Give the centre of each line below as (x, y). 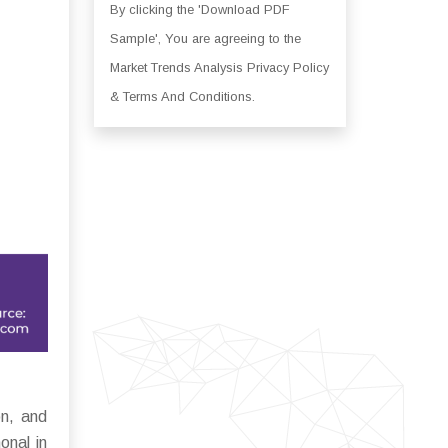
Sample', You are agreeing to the (205, 38)
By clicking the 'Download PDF (199, 9)
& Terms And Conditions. (182, 96)
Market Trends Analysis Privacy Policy (219, 67)
